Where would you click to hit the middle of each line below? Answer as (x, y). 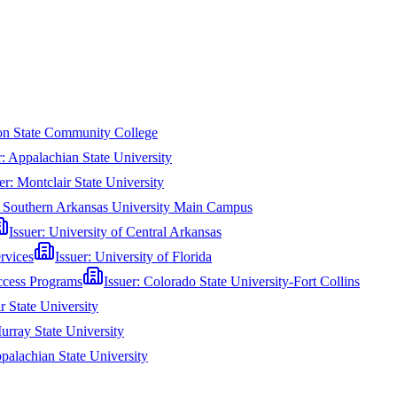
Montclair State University (90, 182)
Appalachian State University (90, 157)
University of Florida (153, 257)
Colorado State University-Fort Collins (252, 281)
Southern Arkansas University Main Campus (128, 207)
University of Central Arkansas (135, 232)
